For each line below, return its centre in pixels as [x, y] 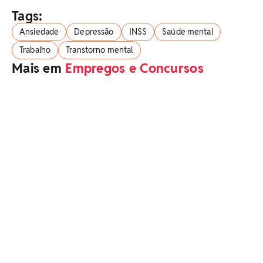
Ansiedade [39, 31]
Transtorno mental [100, 50]
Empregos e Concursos [134, 68]
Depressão [94, 31]
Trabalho [35, 50]
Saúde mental [188, 31]
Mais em [39, 68]
